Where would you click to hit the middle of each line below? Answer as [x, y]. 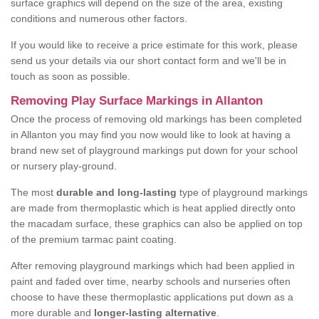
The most [33, 193]
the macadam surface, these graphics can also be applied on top [157, 224]
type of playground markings [242, 193]
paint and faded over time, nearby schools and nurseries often [151, 282]
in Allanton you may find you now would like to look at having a [151, 135]
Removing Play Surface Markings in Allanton [137, 101]
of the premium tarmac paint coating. [94, 240]
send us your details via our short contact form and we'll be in [148, 61]
